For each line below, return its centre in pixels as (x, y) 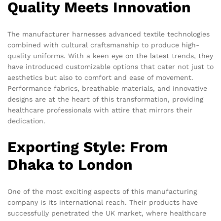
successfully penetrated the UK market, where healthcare (107, 213)
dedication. (26, 121)
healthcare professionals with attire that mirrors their (100, 110)
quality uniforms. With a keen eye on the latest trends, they (110, 55)
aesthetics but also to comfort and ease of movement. (100, 77)
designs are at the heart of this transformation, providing (105, 99)
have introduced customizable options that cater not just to (110, 66)
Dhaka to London (70, 165)
